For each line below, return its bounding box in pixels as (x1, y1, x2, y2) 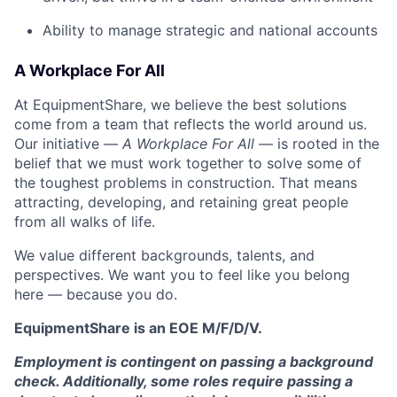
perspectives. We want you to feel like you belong (14, 266, 350, 284)
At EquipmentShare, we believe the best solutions (14, 96, 346, 114)
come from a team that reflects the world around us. (14, 115, 367, 134)
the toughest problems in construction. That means (14, 174, 357, 192)
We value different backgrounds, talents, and (14, 246, 315, 265)
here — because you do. (14, 285, 177, 304)
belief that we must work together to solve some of (14, 154, 362, 173)
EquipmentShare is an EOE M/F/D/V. (14, 319, 262, 338)
